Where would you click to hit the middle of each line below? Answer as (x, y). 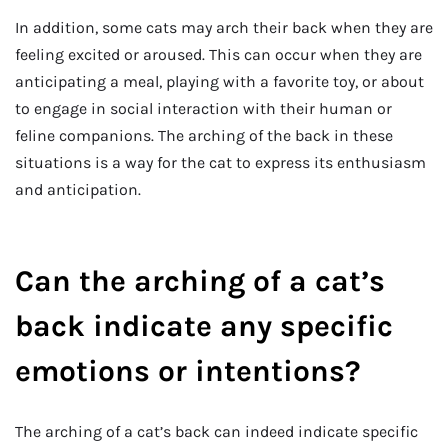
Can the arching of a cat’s (200, 280)
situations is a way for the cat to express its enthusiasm (220, 163)
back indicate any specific (204, 325)
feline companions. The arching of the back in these (204, 136)
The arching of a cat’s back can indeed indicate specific (216, 431)
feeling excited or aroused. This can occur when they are (218, 55)
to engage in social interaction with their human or (203, 109)
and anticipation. (78, 190)
